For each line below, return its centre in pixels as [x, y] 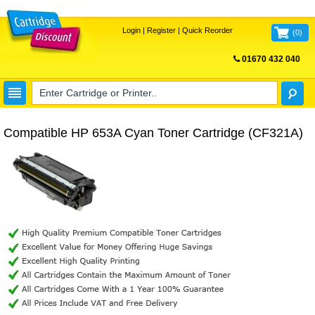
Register [161, 30]
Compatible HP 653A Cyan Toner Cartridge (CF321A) [153, 133]
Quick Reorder [207, 30]
